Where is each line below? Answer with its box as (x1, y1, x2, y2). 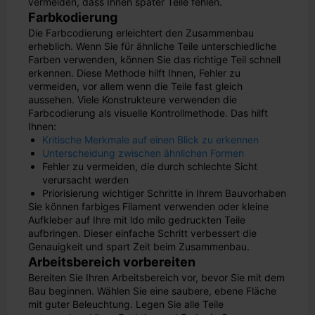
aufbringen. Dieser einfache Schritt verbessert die (28, 227, 257, 239)
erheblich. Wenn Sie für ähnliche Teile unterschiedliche (28, 40, 276, 52)
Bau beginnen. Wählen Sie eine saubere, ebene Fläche (28, 285, 276, 297)
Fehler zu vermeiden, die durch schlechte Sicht (42, 160, 257, 172)
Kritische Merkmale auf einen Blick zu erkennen (42, 134, 259, 146)
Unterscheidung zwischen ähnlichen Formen (42, 147, 244, 159)
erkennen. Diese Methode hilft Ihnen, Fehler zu (28, 67, 240, 79)
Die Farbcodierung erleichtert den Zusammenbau (28, 27, 254, 39)
